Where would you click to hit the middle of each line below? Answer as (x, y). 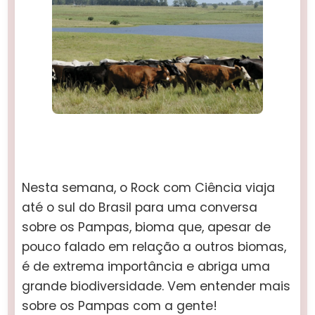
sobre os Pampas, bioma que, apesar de (147, 227)
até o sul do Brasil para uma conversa (140, 208)
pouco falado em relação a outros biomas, (154, 247)
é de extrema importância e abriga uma (146, 267)
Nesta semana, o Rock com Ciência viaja (149, 188)
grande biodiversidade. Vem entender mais (156, 287)
